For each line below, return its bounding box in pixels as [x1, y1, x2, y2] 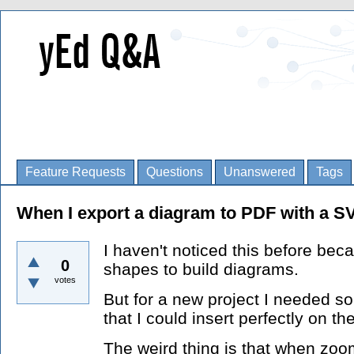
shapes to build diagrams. [104, 260, 299, 278]
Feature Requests [25, 165, 126, 179]
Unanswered [224, 165, 296, 179]
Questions [146, 165, 203, 179]
